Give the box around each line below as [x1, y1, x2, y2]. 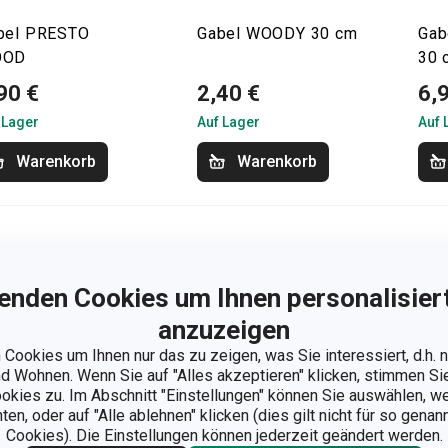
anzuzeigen [158, 314, 290, 345]
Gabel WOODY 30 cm [197, 24, 358, 43]
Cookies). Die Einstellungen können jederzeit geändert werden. [5, 425, 443, 445]
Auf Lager [197, 114, 260, 130]
